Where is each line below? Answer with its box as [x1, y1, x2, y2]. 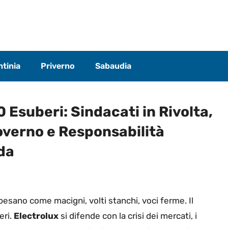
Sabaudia [95, 61, 131, 71]
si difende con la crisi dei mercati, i [59, 211, 197, 221]
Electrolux [14, 211, 59, 221]
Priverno [41, 61, 75, 71]
